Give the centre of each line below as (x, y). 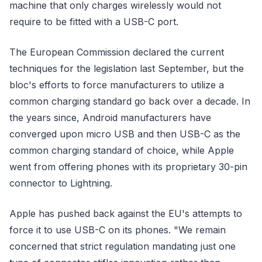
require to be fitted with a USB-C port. (94, 22)
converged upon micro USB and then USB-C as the (125, 134)
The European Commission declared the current (117, 52)
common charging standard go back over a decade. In (130, 101)
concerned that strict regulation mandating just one (123, 246)
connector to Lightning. (61, 183)
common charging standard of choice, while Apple (122, 150)
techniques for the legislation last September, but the (127, 68)
